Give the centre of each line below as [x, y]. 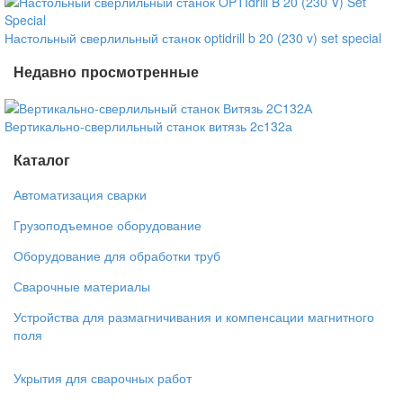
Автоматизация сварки [80, 194]
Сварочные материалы [82, 286]
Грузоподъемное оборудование [107, 224]
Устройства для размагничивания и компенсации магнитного [194, 316]
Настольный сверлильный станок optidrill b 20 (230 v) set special [193, 37]
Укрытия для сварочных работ [103, 377]
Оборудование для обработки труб [117, 255]
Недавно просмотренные [106, 72]
